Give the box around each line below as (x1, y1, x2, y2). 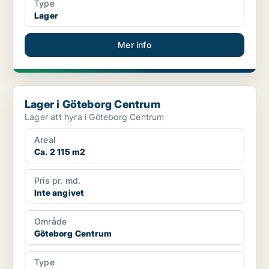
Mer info (118, 40, 151, 50)
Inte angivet (34, 187, 84, 198)
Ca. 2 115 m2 (34, 147, 86, 157)
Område (34, 216, 67, 227)
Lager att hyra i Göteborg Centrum (25, 112, 165, 122)
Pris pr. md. (34, 175, 81, 186)
